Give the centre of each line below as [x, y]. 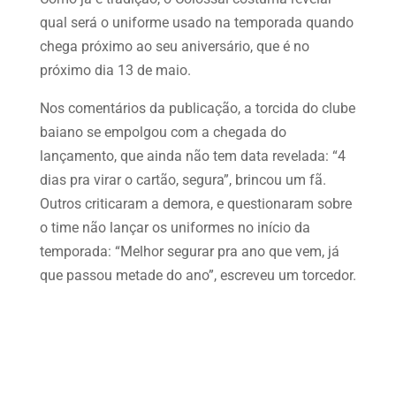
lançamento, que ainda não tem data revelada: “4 [192, 156]
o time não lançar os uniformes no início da [175, 227]
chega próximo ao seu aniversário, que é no [174, 46]
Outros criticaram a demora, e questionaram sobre [195, 203]
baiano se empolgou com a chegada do [163, 132]
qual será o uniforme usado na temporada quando [196, 22]
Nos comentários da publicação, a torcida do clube [197, 108]
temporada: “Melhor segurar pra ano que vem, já [189, 251]
